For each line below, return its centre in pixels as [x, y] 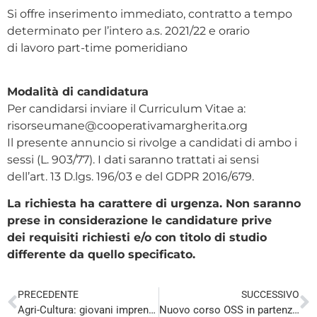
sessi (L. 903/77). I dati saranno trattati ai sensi [133, 160]
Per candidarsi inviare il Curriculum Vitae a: [126, 109]
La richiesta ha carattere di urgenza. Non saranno [154, 204]
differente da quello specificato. [101, 255]
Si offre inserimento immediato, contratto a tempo [150, 14]
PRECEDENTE [48, 295]
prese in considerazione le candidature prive [139, 221]
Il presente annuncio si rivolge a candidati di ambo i [152, 143]
